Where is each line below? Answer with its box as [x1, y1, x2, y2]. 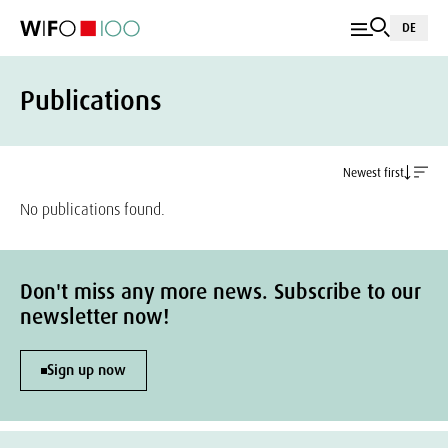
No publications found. [20, 199, 165, 220]
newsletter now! [20, 303, 169, 331]
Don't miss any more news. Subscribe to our [20, 278, 420, 306]
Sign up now [47, 360, 126, 380]
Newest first [343, 164, 404, 181]
